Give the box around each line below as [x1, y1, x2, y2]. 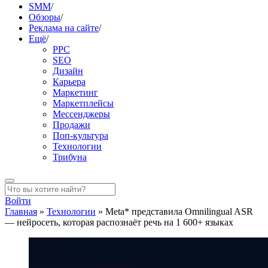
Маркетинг [53, 87, 98, 98]
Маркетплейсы [53, 98, 114, 108]
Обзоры [29, 12, 60, 22]
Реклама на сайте [29, 23, 99, 33]
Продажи [53, 120, 90, 130]
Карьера [53, 77, 86, 87]
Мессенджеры [53, 109, 110, 119]
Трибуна [53, 152, 87, 162]
